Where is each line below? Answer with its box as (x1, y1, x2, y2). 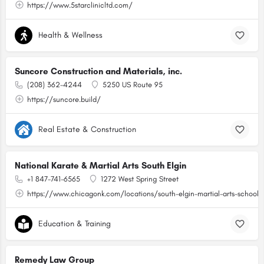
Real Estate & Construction (38, 124, 136, 134)
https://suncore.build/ (27, 95, 101, 104)
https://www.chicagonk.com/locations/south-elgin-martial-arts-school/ (27, 189, 263, 198)
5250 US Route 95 (103, 80, 163, 89)
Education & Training (38, 219, 111, 229)
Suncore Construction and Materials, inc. (15, 66, 182, 77)
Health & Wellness (38, 30, 103, 40)
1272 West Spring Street (101, 174, 179, 183)
